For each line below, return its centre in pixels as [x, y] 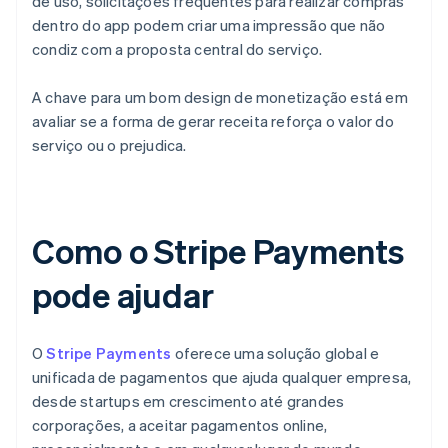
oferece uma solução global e [275, 353]
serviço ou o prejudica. [109, 145]
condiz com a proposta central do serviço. [177, 49]
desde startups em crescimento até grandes [188, 401]
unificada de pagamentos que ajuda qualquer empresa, [222, 377]
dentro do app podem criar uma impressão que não [209, 25]
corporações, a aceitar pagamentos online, [180, 425]
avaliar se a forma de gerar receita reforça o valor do [213, 121]
